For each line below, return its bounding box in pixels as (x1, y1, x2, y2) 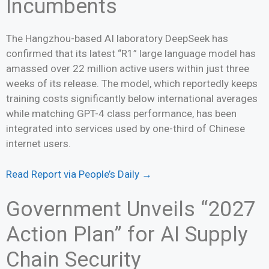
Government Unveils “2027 (6, 197, 256, 222)
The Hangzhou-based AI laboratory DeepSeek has (6, 32, 228, 44)
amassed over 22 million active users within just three (6, 62, 249, 74)
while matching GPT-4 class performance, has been (6, 107, 237, 119)
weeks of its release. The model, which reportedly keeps (6, 77, 258, 89)
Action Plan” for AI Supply (6, 222, 248, 247)
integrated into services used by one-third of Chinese (6, 122, 245, 134)
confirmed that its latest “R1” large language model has (6, 47, 256, 59)
